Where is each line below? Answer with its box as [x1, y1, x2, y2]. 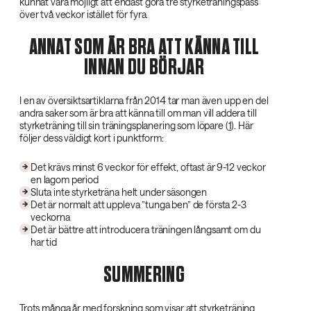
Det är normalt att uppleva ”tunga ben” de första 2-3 [31, 198, 246, 210]
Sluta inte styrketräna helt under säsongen [31, 185, 208, 198]
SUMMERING [103, 261, 185, 289]
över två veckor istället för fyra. [19, 8, 149, 20]
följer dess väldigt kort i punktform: [19, 131, 164, 144]
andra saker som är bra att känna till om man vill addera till [19, 106, 257, 119]
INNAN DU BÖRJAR [84, 53, 204, 81]
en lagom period [31, 173, 99, 185]
